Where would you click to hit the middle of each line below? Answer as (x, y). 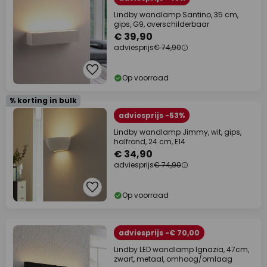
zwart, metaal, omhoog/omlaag (173, 259)
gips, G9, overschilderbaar (162, 24)
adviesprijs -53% (152, 115)
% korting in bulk (43, 100)
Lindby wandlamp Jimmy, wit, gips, (178, 132)
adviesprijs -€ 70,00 (159, 233)
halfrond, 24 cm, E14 (150, 142)
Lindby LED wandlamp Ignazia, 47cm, (181, 249)
